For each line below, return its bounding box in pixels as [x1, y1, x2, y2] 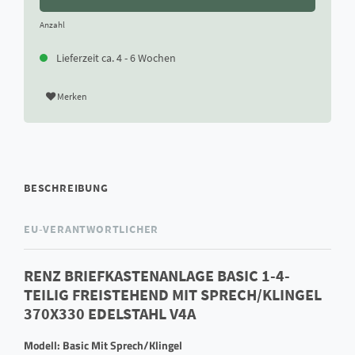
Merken [57, 90, 87, 102]
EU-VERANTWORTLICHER [24, 221, 159, 236]
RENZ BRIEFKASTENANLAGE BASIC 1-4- [24, 265, 290, 285]
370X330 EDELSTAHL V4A [24, 303, 196, 323]
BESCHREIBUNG [24, 181, 109, 196]
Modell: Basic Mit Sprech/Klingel [24, 336, 182, 353]
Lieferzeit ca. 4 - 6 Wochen [55, 50, 176, 65]
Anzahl [40, 19, 65, 31]
